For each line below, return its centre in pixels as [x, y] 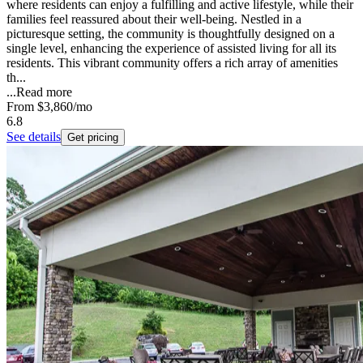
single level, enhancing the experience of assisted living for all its [171, 48]
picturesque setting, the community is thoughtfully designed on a [171, 33]
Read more [44, 92]
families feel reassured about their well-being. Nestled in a [154, 19]
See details [34, 136]
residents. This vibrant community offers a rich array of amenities [172, 62]
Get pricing [93, 137]
